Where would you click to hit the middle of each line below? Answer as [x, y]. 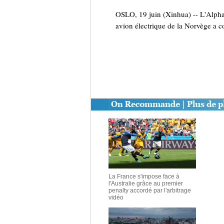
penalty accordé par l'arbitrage [150, 190]
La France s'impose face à [144, 176]
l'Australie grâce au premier [146, 183]
